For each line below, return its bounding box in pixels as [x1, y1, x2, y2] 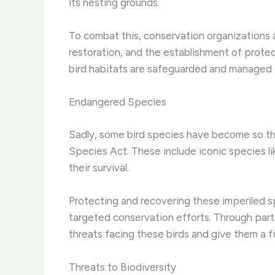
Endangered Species [69, 96, 166, 109]
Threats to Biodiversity [69, 260, 176, 273]
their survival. [69, 161, 129, 174]
